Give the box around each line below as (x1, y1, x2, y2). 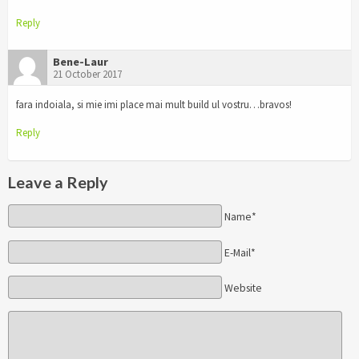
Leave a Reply (8, 172, 108, 192)
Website (224, 280, 262, 295)
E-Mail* (224, 245, 256, 260)
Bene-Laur (53, 54, 108, 70)
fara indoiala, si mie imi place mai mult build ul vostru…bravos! (16, 98, 292, 112)
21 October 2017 (53, 67, 122, 82)
